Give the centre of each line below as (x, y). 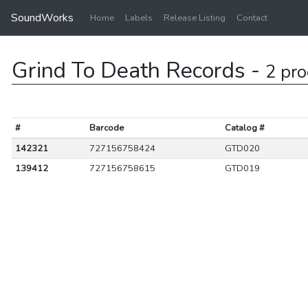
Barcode (106, 128)
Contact (252, 18)
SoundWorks (42, 18)
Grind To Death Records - (139, 70)
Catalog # (244, 128)
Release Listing (195, 18)
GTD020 (242, 148)
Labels (139, 18)
